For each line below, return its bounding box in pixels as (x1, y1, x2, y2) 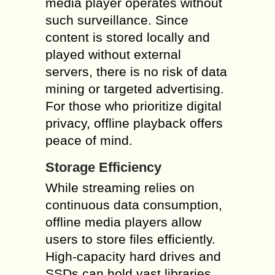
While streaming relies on (45, 180, 195, 195)
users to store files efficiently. (45, 232, 215, 246)
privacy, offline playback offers (45, 116, 223, 130)
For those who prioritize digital (45, 99, 222, 113)
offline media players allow (45, 215, 201, 229)
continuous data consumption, (45, 198, 222, 212)
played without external (45, 47, 181, 61)
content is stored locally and (45, 30, 210, 44)
